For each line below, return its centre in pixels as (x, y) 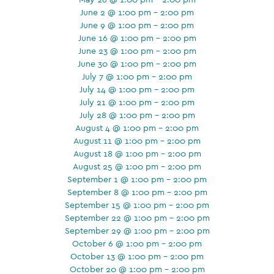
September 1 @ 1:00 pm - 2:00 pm (137, 179)
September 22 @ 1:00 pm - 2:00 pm (137, 217)
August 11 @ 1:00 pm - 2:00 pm (137, 140)
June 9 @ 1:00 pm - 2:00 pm (137, 25)
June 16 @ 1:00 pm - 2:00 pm (137, 38)
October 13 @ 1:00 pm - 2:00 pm (137, 256)
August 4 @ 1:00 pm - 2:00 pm (137, 128)
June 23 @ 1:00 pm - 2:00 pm (137, 50)
